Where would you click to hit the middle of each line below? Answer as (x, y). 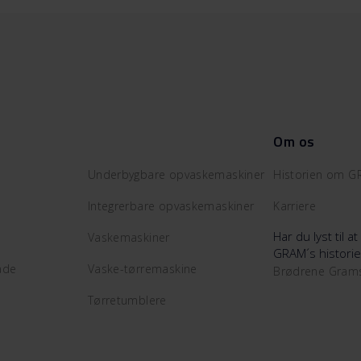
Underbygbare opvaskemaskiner (176, 175)
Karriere (295, 206)
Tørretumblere (127, 301)
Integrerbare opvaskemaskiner (171, 206)
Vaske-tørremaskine (142, 269)
